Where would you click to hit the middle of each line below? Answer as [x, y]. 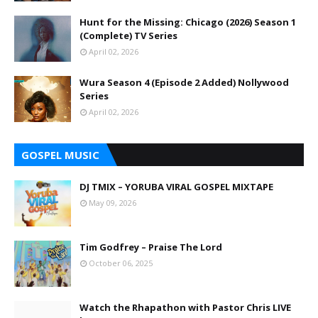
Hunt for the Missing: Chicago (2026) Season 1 [188, 22]
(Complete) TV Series [128, 35]
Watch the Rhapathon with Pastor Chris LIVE [185, 307]
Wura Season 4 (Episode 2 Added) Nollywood [184, 82]
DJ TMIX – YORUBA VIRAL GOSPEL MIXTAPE [176, 187]
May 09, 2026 [113, 203]
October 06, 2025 [121, 263]
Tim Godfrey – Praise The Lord [151, 247]
